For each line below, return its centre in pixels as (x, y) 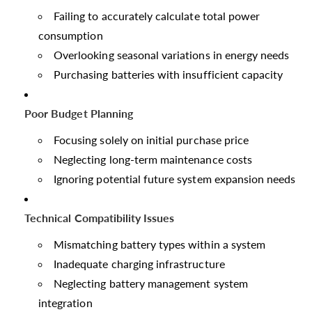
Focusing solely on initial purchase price (151, 140)
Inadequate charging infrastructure (139, 264)
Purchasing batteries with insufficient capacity (169, 74)
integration (65, 303)
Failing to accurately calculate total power (157, 16)
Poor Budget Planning (79, 113)
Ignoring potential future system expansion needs (175, 179)
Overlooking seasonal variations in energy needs (172, 55)
